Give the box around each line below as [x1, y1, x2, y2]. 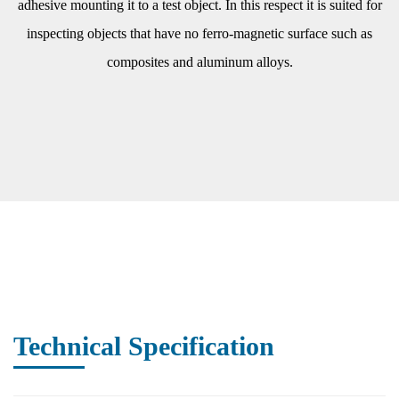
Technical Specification [13, 331, 274, 361]
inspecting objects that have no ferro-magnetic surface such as [27, 26, 372, 41]
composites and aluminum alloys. [106, 54, 293, 69]
